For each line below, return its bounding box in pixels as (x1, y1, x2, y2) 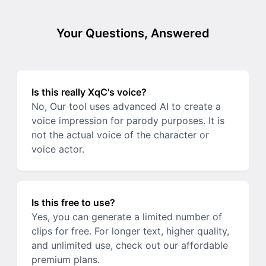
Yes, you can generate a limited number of (31, 211, 222, 223)
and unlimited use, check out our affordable (31, 239, 228, 251)
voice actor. (31, 143, 84, 155)
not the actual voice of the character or (31, 129, 209, 141)
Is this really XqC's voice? (31, 86, 147, 98)
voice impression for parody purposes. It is (31, 115, 224, 126)
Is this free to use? (31, 197, 115, 208)
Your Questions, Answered (56, 26, 210, 40)
